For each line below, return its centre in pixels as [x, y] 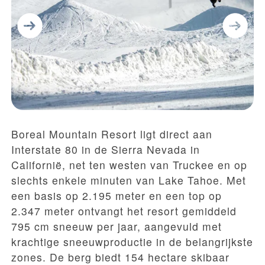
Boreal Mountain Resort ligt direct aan [112, 134]
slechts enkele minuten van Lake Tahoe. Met [129, 180]
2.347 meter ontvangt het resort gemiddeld [124, 211]
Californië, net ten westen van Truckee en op [129, 165]
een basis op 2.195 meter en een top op [117, 195]
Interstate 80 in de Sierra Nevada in [106, 149]
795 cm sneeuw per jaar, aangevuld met [117, 226]
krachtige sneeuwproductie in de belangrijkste [132, 242]
